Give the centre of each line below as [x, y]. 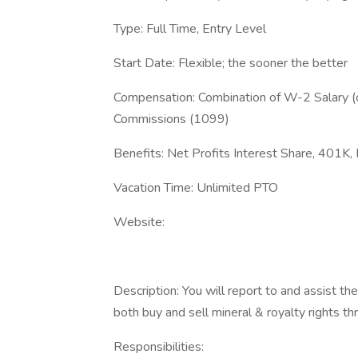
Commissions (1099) [171, 119]
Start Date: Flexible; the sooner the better [231, 63]
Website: [141, 222]
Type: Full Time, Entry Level [190, 29]
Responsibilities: [159, 347]
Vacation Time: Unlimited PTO [196, 188]
